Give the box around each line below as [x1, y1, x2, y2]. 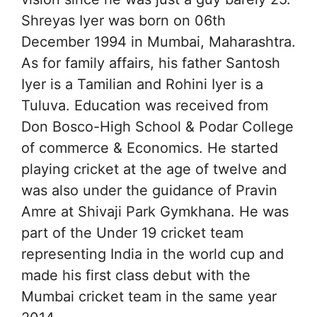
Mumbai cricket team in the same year [21, 288, 277, 305]
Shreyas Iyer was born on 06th [21, 12, 226, 29]
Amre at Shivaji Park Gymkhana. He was [21, 203, 289, 220]
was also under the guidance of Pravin [21, 182, 277, 199]
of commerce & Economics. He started [21, 139, 278, 156]
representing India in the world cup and [21, 246, 284, 263]
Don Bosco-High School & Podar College [21, 118, 294, 135]
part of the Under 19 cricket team [21, 224, 243, 241]
